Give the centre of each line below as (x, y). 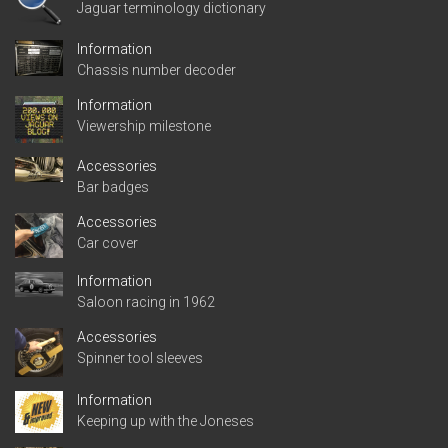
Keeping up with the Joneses (165, 420)
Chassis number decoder (156, 70)
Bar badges (113, 187)
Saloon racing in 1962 (146, 302)
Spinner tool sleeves (140, 358)
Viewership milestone (144, 126)
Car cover (107, 243)
